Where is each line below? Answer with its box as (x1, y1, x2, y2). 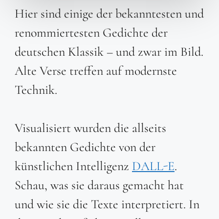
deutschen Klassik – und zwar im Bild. (15, 44, 203, 60)
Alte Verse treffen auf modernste (15, 63, 177, 79)
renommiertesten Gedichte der (15, 25, 168, 41)
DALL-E (132, 158, 175, 174)
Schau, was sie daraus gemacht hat (15, 177, 184, 193)
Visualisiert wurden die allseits (15, 120, 166, 136)
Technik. (15, 82, 57, 98)
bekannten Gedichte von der (15, 139, 155, 155)
